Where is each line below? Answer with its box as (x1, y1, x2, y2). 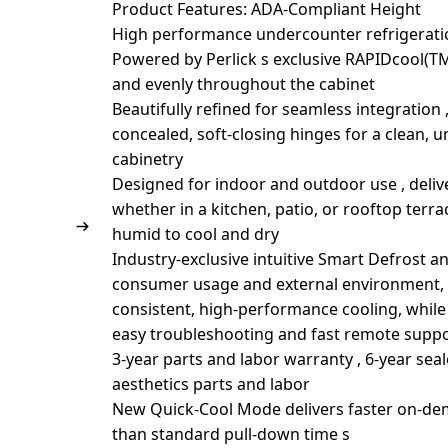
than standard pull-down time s (112, 423, 351, 445)
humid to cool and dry (112, 223, 280, 245)
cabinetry (112, 148, 184, 170)
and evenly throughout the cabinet (112, 73, 376, 95)
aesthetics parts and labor (112, 373, 311, 395)
